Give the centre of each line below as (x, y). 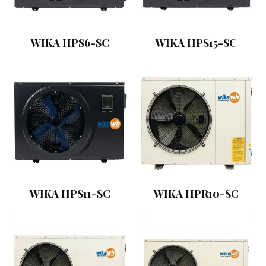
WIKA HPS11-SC (70, 193)
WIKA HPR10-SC (196, 193)
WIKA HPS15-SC (196, 42)
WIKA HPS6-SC (70, 42)
